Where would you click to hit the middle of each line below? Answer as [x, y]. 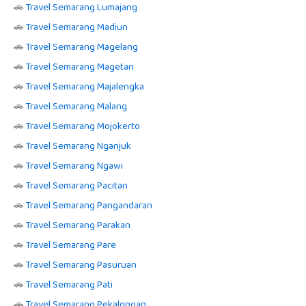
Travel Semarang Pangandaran [89, 206]
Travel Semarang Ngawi [74, 166]
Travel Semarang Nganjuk [79, 147]
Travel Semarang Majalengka [85, 87]
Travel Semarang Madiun [77, 28]
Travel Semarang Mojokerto [83, 127]
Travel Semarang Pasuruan [81, 265]
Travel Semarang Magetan [80, 67]
